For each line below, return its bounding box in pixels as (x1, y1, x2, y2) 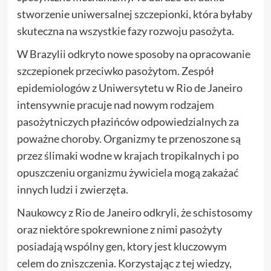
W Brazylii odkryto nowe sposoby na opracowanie (16, 47, 250, 60)
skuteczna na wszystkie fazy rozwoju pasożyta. (16, 24, 234, 38)
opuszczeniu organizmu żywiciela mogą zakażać (16, 165, 238, 179)
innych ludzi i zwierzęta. (16, 182, 128, 196)
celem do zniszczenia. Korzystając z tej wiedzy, (16, 256, 232, 270)
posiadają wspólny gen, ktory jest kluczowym (16, 239, 227, 253)
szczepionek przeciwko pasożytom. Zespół (16, 64, 214, 77)
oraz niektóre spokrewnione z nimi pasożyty (16, 222, 222, 236)
